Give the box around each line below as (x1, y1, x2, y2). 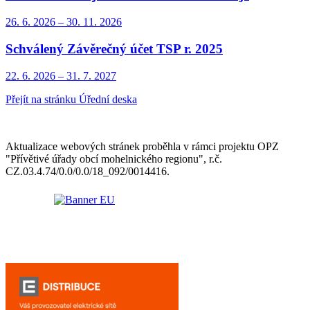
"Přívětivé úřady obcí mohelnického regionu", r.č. (6, 152, 222, 165)
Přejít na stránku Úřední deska (6, 93, 137, 105)
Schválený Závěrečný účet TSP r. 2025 (6, 41, 223, 56)
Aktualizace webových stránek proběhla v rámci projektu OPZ (6, 140, 279, 152)
